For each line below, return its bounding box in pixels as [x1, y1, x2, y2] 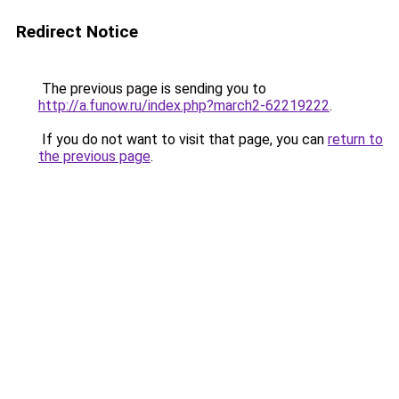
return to [328, 131, 383, 148]
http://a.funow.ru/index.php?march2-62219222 [38, 97, 330, 114]
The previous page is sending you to [38, 80, 266, 97]
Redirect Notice [16, 21, 138, 42]
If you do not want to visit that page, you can [38, 131, 328, 148]
